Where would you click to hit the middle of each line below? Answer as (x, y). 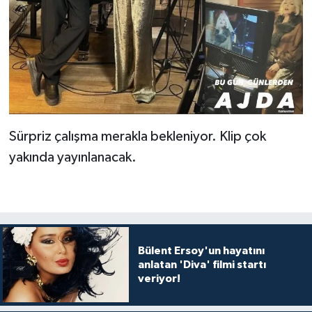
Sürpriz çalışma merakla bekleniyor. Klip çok (137, 136)
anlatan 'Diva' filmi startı (202, 265)
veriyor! (159, 279)
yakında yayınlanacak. (72, 157)
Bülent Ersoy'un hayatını (201, 251)
